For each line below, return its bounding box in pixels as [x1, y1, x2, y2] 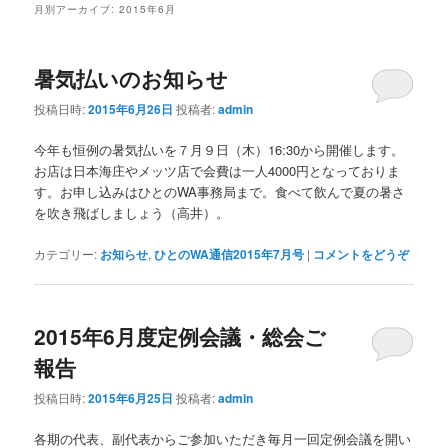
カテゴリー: [34, 244, 98, 262]
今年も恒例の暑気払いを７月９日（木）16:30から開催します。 [34, 140, 405, 160]
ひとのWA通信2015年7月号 [154, 244, 305, 263]
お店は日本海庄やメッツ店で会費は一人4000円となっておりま [34, 161, 401, 181]
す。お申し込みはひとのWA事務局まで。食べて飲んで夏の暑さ [34, 182, 406, 202]
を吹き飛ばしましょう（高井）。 [34, 203, 230, 223]
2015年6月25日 [88, 389, 174, 408]
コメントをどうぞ [313, 244, 410, 263]
